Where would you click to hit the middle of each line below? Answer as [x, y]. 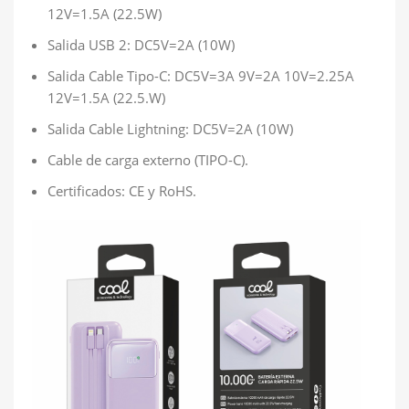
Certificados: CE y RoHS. [122, 190]
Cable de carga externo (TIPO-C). [148, 159]
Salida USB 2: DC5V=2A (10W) [141, 44]
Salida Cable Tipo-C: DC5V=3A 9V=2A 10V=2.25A [201, 75]
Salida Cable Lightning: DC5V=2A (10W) [172, 128]
